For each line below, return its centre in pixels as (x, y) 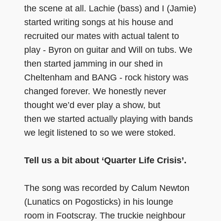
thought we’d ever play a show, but (92, 105)
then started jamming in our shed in (93, 63)
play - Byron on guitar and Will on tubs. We (108, 50)
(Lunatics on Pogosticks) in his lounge (99, 202)
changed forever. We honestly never (95, 91)
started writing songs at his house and (99, 22)
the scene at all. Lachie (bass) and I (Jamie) (110, 8)
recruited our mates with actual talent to (102, 36)
